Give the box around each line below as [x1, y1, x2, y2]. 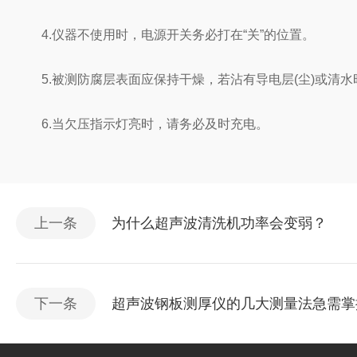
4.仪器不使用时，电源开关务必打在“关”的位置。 [16, 28, 315, 41]
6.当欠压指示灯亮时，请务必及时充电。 [16, 117, 269, 131]
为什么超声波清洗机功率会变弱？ [112, 215, 327, 231]
